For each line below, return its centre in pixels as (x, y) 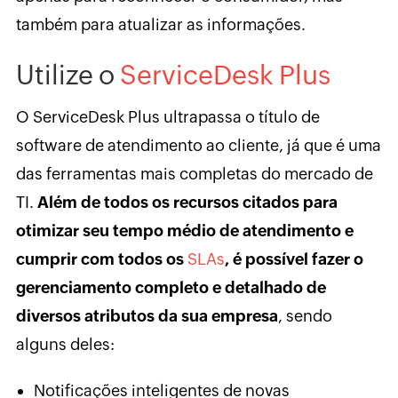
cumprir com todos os (101, 259)
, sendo (305, 316)
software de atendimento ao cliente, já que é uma (198, 146)
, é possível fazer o (294, 259)
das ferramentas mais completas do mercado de (194, 174)
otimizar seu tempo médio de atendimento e (184, 231)
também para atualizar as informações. (160, 25)
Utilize (54, 76)
